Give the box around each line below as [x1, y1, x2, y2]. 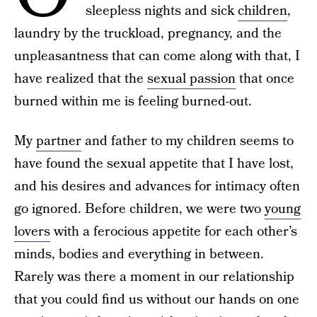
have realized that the [14, 69, 147, 88]
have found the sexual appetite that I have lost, [14, 154, 294, 173]
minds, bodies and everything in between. [14, 245, 264, 264]
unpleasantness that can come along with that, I [14, 47, 300, 66]
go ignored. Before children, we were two [14, 200, 265, 219]
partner [36, 132, 81, 151]
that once [236, 69, 294, 88]
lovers [14, 222, 50, 241]
